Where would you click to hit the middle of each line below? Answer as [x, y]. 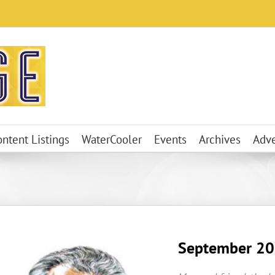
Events [170, 139]
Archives [220, 139]
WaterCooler [112, 139]
